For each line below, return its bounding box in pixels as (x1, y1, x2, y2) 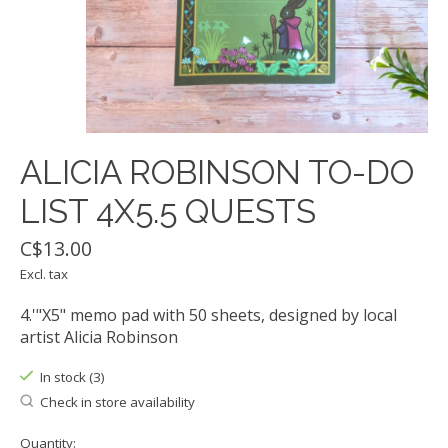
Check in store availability (39, 392, 195, 411)
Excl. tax (20, 265, 68, 284)
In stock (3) (39, 368, 105, 387)
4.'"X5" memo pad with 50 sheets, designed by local (20, 304, 397, 327)
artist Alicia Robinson (20, 326, 178, 349)
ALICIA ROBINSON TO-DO (20, 153, 414, 193)
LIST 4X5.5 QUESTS (20, 192, 316, 232)
